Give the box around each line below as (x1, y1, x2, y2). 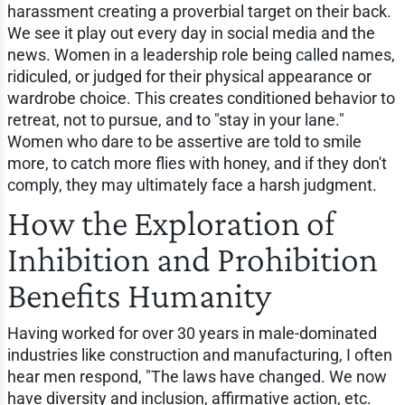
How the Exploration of (6, 202, 335, 243)
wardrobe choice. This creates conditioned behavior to (6, 88, 395, 108)
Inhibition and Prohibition (6, 238, 378, 279)
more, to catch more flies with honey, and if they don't (6, 153, 387, 173)
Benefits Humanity (6, 274, 271, 316)
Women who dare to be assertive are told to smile (6, 131, 362, 151)
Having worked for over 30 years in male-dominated (6, 323, 377, 343)
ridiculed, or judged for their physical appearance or (6, 66, 372, 86)
